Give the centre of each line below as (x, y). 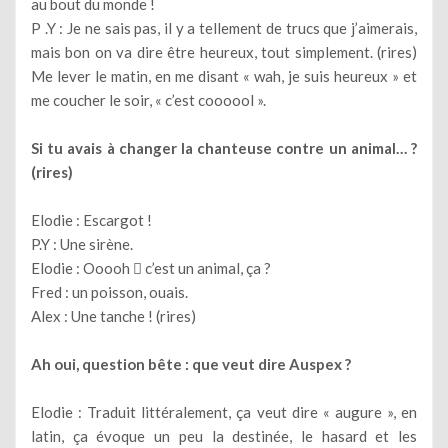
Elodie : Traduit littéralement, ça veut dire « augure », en (224, 411)
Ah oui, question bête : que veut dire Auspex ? (191, 363)
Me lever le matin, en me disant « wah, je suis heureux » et (224, 75)
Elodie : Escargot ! (91, 219)
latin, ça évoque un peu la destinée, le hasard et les (224, 435)
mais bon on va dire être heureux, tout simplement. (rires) (224, 51)
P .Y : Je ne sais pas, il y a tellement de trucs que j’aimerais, (224, 27)
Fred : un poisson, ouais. (109, 291)
